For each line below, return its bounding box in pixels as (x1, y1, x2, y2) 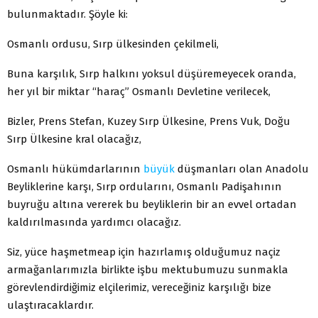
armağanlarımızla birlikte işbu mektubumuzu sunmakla (7, 263, 288, 276)
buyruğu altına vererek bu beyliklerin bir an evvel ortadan (7, 197, 297, 211)
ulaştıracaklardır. (7, 298, 94, 312)
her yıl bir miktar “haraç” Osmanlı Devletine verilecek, (7, 84, 270, 98)
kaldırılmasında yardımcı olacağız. (7, 215, 181, 229)
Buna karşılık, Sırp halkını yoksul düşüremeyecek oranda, (7, 67, 296, 80)
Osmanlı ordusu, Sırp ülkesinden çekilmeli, (7, 37, 219, 50)
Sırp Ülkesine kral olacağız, (7, 132, 141, 146)
